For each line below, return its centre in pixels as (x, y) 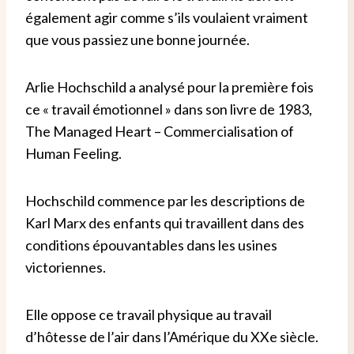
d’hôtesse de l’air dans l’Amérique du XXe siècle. (172, 337)
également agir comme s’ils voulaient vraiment (167, 18)
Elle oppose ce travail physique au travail (149, 315)
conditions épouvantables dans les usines (151, 245)
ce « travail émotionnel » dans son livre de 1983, (169, 109)
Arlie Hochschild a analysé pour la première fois (169, 87)
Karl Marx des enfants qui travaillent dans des (165, 223)
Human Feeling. (73, 154)
